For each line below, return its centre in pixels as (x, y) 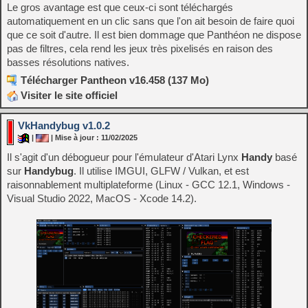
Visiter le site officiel (68, 95)
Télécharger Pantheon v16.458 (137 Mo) (115, 80)
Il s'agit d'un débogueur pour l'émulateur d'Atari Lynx (124, 157)
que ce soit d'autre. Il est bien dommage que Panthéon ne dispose (154, 34)
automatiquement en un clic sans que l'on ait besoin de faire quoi (151, 21)
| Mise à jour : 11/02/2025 (93, 138)
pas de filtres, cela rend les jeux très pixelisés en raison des (140, 48)
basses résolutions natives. (68, 62)
